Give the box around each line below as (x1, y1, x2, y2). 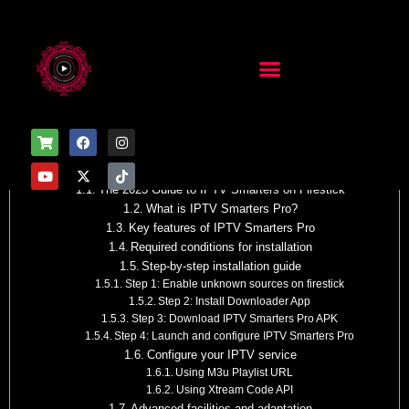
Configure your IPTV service (146, 348, 297, 362)
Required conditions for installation (131, 240, 313, 254)
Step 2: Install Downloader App (158, 295, 311, 307)
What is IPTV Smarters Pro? (145, 202, 298, 215)
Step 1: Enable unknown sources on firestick (124, 278, 344, 289)
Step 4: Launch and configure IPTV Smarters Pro (114, 330, 355, 341)
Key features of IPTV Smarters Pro (128, 221, 315, 235)
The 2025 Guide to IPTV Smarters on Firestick (98, 183, 345, 196)
